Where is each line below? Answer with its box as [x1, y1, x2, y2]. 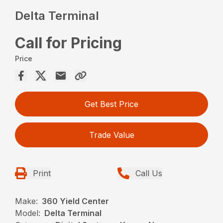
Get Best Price [85, 99, 138, 109]
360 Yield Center [42, 196, 110, 206]
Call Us [135, 168, 162, 178]
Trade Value [89, 129, 134, 140]
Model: [15, 208, 41, 218]
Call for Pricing [15, 33, 122, 52]
